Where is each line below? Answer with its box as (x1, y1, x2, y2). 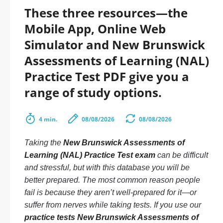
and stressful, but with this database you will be (24, 163, 190, 172)
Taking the (24, 138, 63, 147)
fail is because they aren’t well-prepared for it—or (24, 188, 197, 197)
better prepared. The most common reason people (24, 176, 200, 184)
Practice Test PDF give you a (24, 68, 189, 85)
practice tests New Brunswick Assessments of (24, 213, 199, 222)
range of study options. (24, 84, 162, 101)
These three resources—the (24, 4, 188, 21)
